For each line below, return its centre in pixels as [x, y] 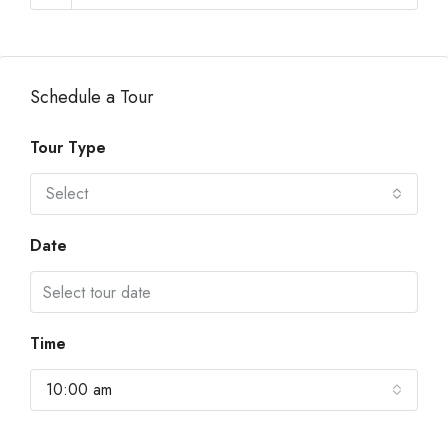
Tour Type [68, 147]
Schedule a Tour [92, 97]
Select [67, 193]
